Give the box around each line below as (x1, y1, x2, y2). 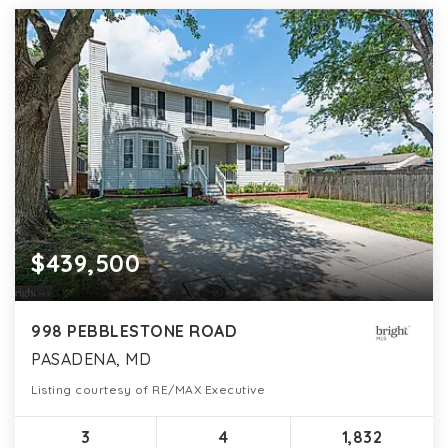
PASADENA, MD (31, 349, 151, 370)
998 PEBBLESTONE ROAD (31, 321, 237, 342)
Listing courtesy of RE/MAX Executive (31, 382, 265, 398)
